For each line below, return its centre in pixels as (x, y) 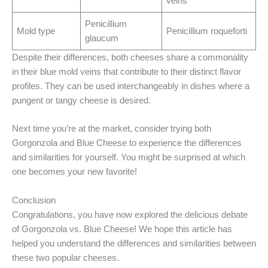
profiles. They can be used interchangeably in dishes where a (131, 86)
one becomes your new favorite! (74, 172)
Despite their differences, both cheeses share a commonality (130, 58)
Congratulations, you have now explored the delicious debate (130, 214)
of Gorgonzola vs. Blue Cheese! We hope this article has (122, 229)
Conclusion (34, 200)
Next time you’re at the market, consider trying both (112, 129)
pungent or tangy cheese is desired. (81, 101)
